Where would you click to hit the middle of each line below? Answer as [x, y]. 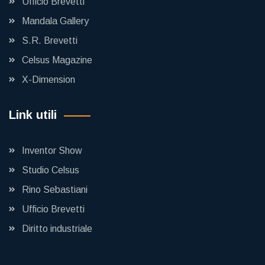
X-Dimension [49, 80]
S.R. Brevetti [50, 41]
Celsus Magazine [57, 60]
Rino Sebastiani [55, 190]
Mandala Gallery [55, 21]
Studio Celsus [51, 170]
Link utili [33, 115]
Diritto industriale [57, 229]
